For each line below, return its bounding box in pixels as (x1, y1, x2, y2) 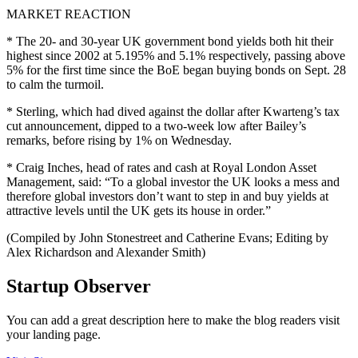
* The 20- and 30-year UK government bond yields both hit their (6, 34, 333, 49)
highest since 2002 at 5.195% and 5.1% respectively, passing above (6, 49, 345, 63)
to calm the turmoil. (6, 78, 104, 92)
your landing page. (6, 328, 101, 342)
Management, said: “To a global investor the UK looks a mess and (6, 175, 340, 189)
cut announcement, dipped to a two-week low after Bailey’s (6, 119, 306, 133)
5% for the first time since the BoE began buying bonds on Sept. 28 (6, 63, 346, 78)
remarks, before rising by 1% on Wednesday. (6, 133, 232, 148)
